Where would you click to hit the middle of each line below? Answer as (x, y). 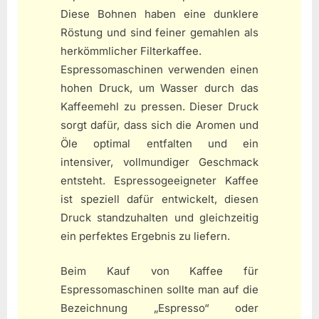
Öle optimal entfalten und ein (159, 144)
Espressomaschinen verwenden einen (159, 70)
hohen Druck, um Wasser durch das (159, 88)
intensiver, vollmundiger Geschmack (159, 162)
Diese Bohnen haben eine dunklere (159, 14)
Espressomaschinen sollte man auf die (159, 289)
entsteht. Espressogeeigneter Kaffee (159, 181)
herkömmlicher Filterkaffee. (131, 51)
